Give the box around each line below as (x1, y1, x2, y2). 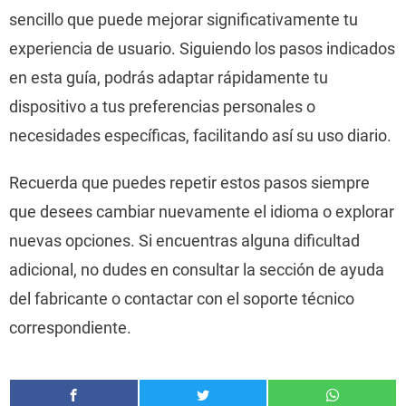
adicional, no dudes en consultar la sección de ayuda (9, 260, 384, 279)
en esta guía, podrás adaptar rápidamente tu (9, 68, 328, 87)
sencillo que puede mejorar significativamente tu (9, 10, 358, 29)
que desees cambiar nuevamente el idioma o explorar (9, 202, 394, 221)
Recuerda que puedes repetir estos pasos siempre (9, 173, 370, 192)
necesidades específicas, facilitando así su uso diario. (9, 126, 391, 145)
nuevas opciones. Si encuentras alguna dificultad (9, 231, 360, 250)
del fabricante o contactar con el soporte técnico (9, 289, 354, 308)
